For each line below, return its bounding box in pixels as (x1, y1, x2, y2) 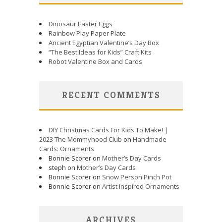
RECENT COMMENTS (61, 89, 161, 101)
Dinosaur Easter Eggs (49, 19, 112, 28)
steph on (49, 163, 77, 172)
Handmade (133, 134, 166, 144)
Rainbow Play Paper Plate (49, 28, 126, 38)
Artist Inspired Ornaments (102, 181, 179, 191)
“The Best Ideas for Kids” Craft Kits (49, 47, 152, 56)
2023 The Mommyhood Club (39, 134, 122, 144)
